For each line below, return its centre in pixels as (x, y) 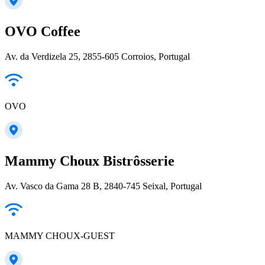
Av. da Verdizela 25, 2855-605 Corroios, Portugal (97, 57)
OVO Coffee (43, 32)
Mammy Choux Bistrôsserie (90, 161)
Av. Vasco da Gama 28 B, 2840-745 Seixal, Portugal (103, 186)
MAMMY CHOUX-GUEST (60, 236)
